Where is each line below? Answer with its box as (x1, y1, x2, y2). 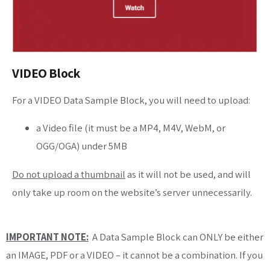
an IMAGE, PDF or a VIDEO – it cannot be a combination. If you (6, 248, 263, 262)
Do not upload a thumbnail (12, 168, 125, 181)
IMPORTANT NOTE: (6, 230, 89, 243)
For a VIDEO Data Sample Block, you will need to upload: (12, 93, 250, 107)
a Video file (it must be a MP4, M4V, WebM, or (36, 121, 225, 135)
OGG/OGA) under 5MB (36, 139, 127, 153)
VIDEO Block (12, 64, 80, 81)
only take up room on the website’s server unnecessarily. (12, 186, 252, 199)
